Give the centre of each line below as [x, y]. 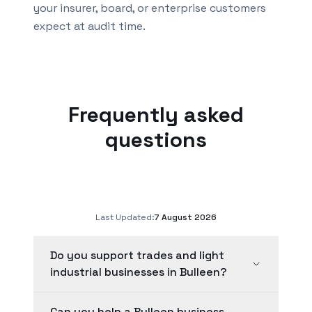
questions [156, 140]
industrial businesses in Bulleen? [139, 272]
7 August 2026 [186, 217]
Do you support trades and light [137, 255]
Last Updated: [125, 217]
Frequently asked [156, 115]
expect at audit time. [89, 26]
